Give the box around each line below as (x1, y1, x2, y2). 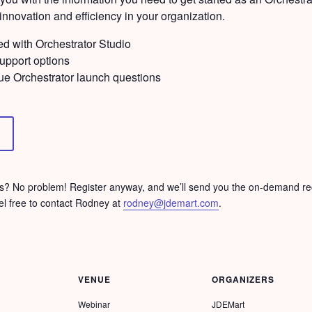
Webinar (78, 298, 110, 311)
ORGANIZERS (212, 273, 274, 286)
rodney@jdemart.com (123, 195, 219, 210)
